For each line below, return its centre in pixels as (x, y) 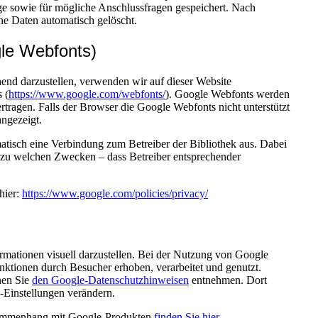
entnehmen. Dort (228, 280)
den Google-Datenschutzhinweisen (110, 280)
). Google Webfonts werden (227, 94)
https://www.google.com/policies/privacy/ (115, 194)
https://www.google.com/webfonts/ (87, 94)
